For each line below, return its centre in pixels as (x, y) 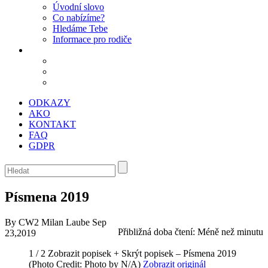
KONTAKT (52, 124)
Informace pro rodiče (92, 39)
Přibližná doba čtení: (158, 232)
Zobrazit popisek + (83, 253)
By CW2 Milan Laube (48, 222)
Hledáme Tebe (80, 28)
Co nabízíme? (79, 18)
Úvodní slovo (78, 7)
